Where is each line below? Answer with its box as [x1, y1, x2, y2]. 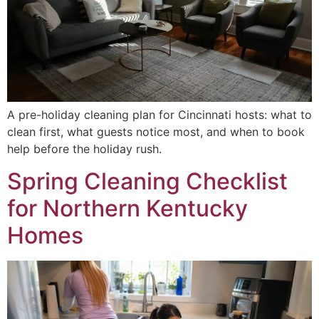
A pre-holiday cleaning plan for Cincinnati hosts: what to [7, 108, 312, 122]
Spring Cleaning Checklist [7, 167, 288, 195]
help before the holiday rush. [7, 142, 162, 157]
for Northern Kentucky [7, 194, 248, 222]
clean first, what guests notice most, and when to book [7, 125, 305, 140]
